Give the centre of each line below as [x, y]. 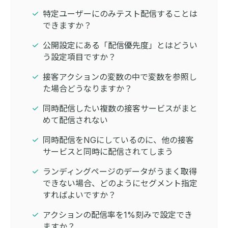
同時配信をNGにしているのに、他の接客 [118, 140]
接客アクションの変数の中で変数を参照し [120, 77]
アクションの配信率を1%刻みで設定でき [118, 215]
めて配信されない [75, 120]
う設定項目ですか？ [79, 57]
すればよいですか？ [79, 195]
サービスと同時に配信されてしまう [108, 152]
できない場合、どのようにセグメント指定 [120, 183]
